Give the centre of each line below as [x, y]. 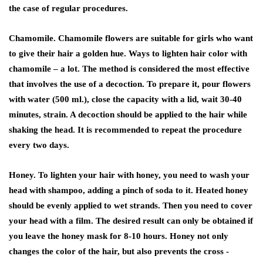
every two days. [39, 145]
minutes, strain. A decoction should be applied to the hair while [128, 115]
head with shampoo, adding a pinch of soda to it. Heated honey [129, 190]
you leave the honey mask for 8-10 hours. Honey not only [119, 236]
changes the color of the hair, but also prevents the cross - [119, 252]
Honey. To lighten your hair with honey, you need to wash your [129, 175]
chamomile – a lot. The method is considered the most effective [129, 69]
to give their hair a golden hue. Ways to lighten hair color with [128, 54]
